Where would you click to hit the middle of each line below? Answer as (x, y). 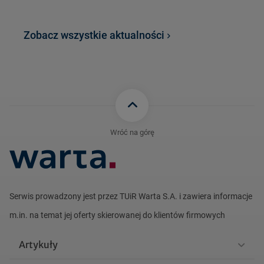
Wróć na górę (132, 133)
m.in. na (24, 215)
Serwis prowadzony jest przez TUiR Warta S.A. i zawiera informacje (131, 196)
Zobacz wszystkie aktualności (94, 35)
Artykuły (38, 244)
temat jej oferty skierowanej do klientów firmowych (132, 215)
